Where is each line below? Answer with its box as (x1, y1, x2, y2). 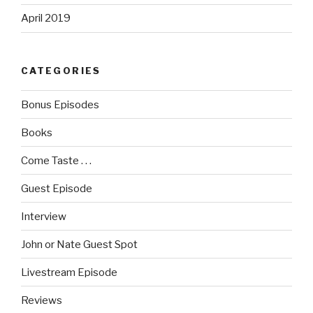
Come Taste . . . (21, 154, 92, 167)
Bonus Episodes (21, 98, 99, 111)
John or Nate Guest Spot (21, 238, 138, 251)
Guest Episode (21, 182, 92, 195)
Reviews (21, 293, 62, 307)
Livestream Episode (21, 265, 117, 279)
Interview (21, 210, 66, 223)
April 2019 (21, 12, 71, 25)
